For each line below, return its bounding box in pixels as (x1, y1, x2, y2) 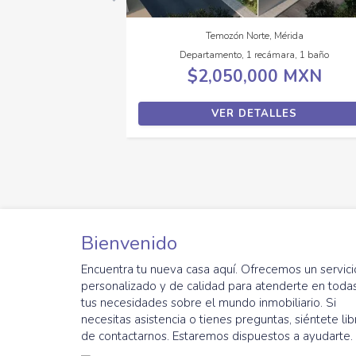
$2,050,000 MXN (187, 64, 322, 87)
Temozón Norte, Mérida (205, 29, 304, 42)
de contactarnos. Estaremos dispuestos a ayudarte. (81, 327, 353, 344)
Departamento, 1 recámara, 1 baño (180, 48, 329, 61)
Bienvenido (81, 230, 182, 256)
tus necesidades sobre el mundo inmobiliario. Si (81, 294, 336, 311)
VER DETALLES (211, 106, 297, 121)
